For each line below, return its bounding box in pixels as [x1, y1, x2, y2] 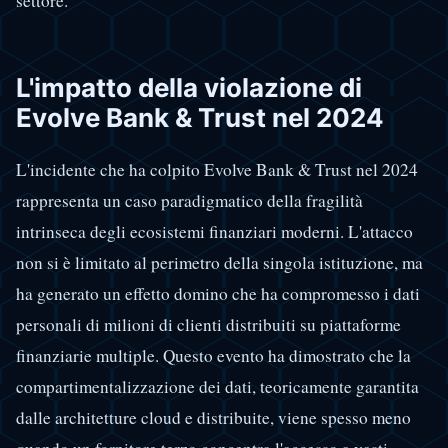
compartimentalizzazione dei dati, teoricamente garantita [16, 375, 419, 399]
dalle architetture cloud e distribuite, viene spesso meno [16, 406, 411, 430]
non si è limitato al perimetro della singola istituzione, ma [16, 251, 423, 275]
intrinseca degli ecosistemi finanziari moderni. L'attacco [16, 220, 413, 244]
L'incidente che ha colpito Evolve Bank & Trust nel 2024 [16, 158, 418, 182]
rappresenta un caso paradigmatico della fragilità [16, 189, 363, 213]
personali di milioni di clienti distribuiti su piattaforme [16, 313, 401, 337]
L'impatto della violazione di [16, 71, 362, 103]
